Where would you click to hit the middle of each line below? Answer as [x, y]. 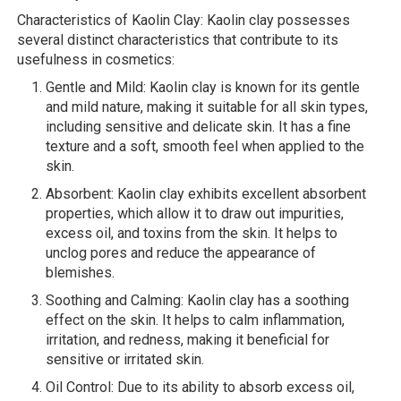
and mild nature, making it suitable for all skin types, [207, 107]
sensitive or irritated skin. [125, 359]
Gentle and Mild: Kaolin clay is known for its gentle [203, 87]
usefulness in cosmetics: [96, 59]
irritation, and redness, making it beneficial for [188, 339]
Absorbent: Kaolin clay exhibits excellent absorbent [206, 193]
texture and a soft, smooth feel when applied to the [205, 146]
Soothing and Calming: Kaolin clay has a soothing [197, 300]
